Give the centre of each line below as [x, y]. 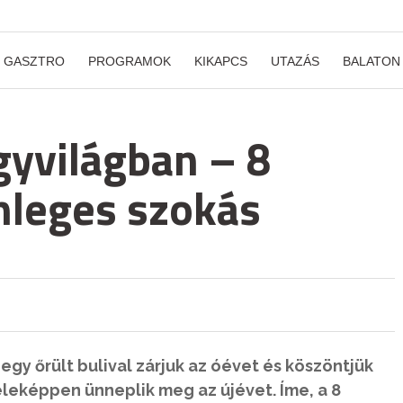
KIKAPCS [221, 61]
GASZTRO [34, 61]
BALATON [372, 61]
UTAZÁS [295, 61]
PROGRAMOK [130, 61]
